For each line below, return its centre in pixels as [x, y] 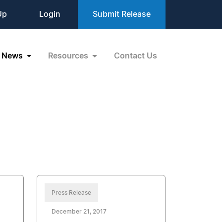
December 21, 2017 [79, 212]
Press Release [72, 193]
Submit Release [122, 14]
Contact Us [136, 56]
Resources [69, 56]
